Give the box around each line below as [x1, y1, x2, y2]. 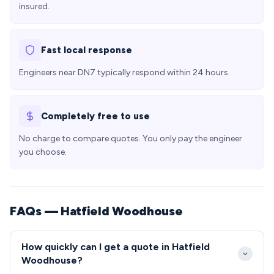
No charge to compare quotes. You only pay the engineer [19, 133, 242, 144]
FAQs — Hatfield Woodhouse [10, 204, 183, 218]
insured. [19, 1, 50, 12]
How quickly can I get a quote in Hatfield [21, 241, 210, 253]
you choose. [19, 147, 67, 157]
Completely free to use [41, 111, 150, 122]
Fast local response [41, 45, 132, 56]
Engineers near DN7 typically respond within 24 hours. [19, 67, 230, 78]
